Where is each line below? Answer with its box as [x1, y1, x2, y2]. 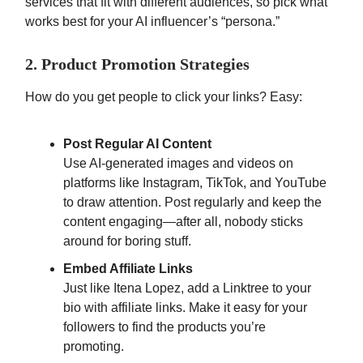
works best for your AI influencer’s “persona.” [25, 15, 280, 29]
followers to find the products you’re [63, 320, 266, 335]
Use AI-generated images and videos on [63, 156, 293, 171]
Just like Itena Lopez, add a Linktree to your [63, 281, 311, 296]
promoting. [63, 340, 124, 354]
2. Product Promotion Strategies [25, 55, 250, 74]
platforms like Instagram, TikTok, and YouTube [63, 176, 327, 190]
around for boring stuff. [63, 234, 191, 249]
